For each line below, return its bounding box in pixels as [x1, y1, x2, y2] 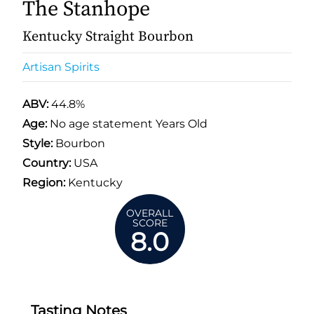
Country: [22, 156, 71, 170]
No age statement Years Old [50, 116, 207, 130]
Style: [22, 136, 53, 150]
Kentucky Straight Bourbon [22, 27, 193, 46]
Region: [22, 175, 65, 189]
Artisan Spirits [22, 60, 100, 74]
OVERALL [126, 206, 174, 219]
